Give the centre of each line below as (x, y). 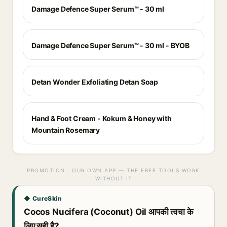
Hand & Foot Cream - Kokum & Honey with (102, 118)
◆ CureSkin (43, 198)
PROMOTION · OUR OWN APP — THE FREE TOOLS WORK (113, 170)
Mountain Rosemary (66, 130)
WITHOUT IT (113, 178)
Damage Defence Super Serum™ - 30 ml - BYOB (110, 45)
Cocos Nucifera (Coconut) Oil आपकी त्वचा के (109, 212)
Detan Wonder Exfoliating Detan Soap (95, 82)
